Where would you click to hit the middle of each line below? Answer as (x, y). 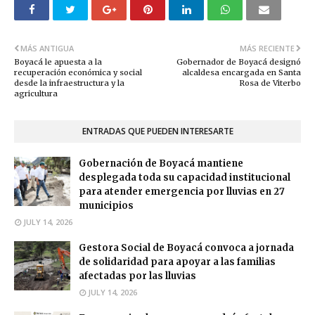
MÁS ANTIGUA (47, 49)
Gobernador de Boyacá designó (239, 62)
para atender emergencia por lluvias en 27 (182, 192)
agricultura (36, 94)
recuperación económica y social (78, 73)
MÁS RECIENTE (267, 49)
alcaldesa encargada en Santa (242, 73)
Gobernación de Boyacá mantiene (161, 164)
